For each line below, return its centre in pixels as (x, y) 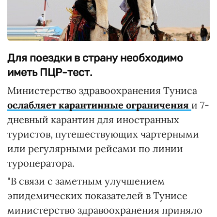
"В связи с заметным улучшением (86, 181)
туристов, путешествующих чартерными (103, 134)
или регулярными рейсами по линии (95, 148)
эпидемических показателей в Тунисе (97, 195)
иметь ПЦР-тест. (50, 72)
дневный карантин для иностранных (93, 119)
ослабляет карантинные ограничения (98, 105)
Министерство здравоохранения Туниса (102, 90)
